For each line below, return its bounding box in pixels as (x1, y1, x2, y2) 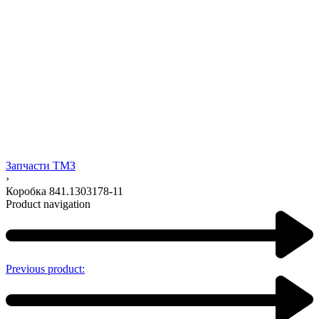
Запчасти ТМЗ (6, 159, 75, 172)
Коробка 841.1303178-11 (6, 184, 123, 197)
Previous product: (6, 262, 85, 275)
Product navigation (6, 197, 90, 210)
